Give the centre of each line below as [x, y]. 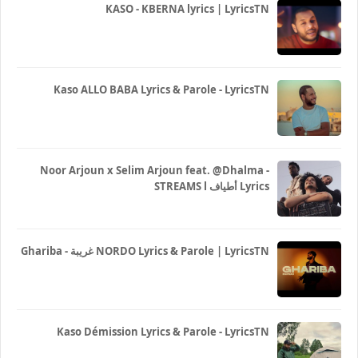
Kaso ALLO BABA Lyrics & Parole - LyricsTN [161, 89]
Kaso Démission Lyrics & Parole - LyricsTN [163, 331]
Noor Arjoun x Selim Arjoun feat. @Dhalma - [155, 170]
